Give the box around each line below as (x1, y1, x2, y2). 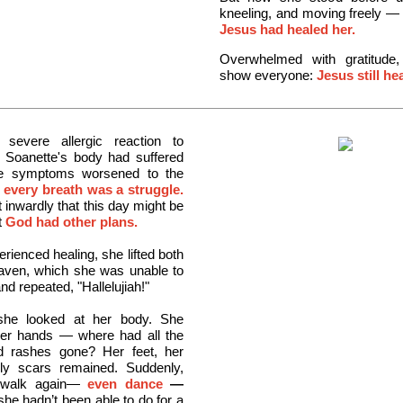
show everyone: (219, 67, 317, 83)
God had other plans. (5, 214, 138, 229)
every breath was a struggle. (4, 182, 184, 197)
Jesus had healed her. (219, 22, 355, 37)
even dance (87, 376, 170, 391)
